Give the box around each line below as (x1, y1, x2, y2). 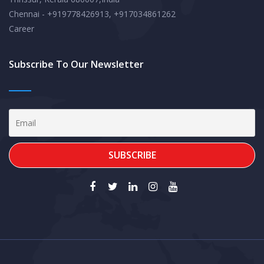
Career (9, 23, 34, 34)
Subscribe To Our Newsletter (9, 58, 144, 71)
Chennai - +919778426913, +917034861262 (9, 8, 176, 19)
